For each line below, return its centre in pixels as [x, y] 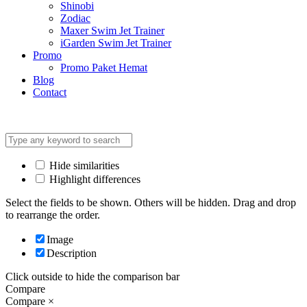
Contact [50, 92]
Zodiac [75, 18]
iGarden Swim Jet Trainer [116, 42]
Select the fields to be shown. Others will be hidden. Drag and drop [151, 202]
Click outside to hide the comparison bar [93, 276]
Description [72, 253]
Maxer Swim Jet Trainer [112, 30]
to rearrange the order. [53, 214]
